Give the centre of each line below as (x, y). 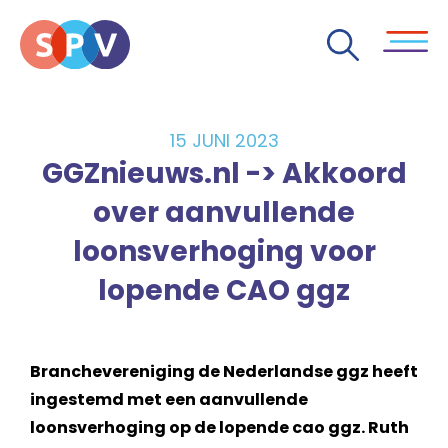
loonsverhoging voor (224, 251)
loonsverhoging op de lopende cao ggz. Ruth (219, 427)
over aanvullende (224, 212)
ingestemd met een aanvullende (169, 399)
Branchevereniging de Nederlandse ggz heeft (224, 371)
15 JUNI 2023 (224, 140)
